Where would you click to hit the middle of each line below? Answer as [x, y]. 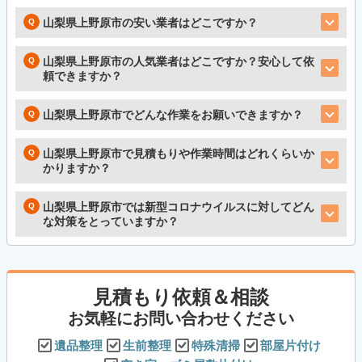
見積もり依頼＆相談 [181, 297]
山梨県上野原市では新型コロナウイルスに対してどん [179, 207]
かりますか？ [77, 168]
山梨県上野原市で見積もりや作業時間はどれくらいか [179, 154]
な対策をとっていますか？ [111, 222]
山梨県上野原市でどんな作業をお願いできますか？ [173, 115]
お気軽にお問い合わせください [181, 319]
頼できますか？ [82, 76]
